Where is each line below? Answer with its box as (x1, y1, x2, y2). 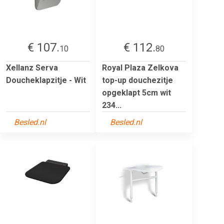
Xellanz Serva (6, 62, 58, 72)
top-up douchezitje (102, 75, 173, 85)
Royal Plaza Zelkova (102, 62, 178, 72)
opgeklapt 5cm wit (102, 87, 171, 97)
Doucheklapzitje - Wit (6, 75, 86, 85)
